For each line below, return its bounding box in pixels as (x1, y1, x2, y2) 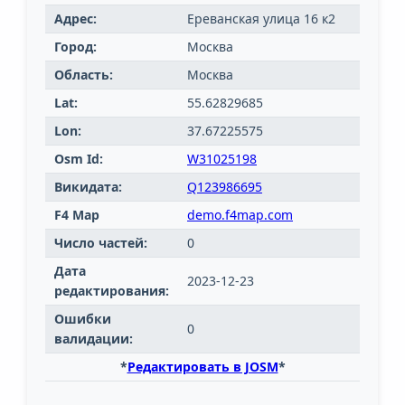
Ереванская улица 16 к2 (187, 10, 335, 28)
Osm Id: (54, 150, 103, 168)
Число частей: (54, 234, 147, 252)
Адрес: (54, 10, 97, 28)
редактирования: (54, 282, 169, 300)
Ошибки (54, 310, 111, 328)
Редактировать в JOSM (127, 358, 278, 376)
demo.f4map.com (187, 206, 293, 224)
